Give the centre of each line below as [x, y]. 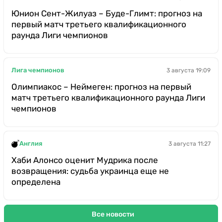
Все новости [113, 215]
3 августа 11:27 [190, 143]
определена [36, 182]
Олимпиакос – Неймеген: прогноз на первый [101, 86]
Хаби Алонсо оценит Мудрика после [85, 160]
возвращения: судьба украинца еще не [90, 171]
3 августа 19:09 [189, 70]
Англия [31, 144]
